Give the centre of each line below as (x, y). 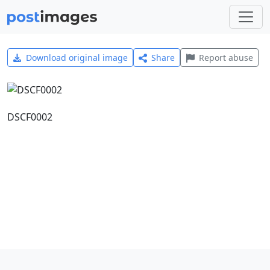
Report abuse (226, 58)
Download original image (77, 58)
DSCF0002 (30, 117)
